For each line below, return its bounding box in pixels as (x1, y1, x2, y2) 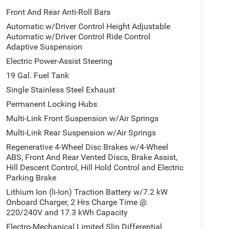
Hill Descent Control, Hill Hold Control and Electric (6, 163, 184, 173)
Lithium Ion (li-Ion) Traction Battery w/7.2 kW (6, 187, 168, 197)
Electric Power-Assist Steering (6, 56, 112, 66)
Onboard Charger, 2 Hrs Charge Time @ (6, 197, 147, 208)
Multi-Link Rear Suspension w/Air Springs (6, 128, 156, 138)
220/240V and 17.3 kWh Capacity (6, 208, 128, 218)
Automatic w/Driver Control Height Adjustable (6, 21, 170, 32)
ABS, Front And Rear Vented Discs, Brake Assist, (6, 152, 177, 163)
